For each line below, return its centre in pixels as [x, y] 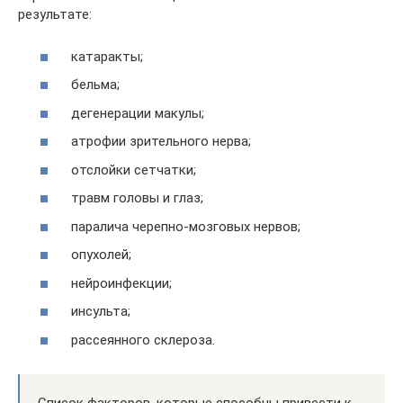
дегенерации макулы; [136, 113]
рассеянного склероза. [141, 340]
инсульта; [99, 312]
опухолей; [99, 255]
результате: [55, 15]
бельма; [94, 85]
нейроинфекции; [120, 283]
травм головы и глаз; [135, 198]
